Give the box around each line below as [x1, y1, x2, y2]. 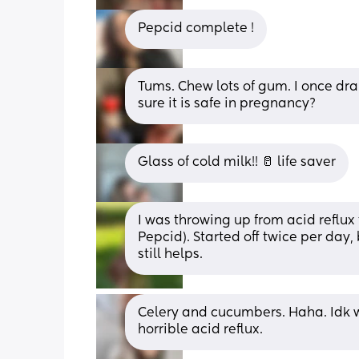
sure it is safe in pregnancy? [138, 97, 316, 111]
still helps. [138, 248, 203, 261]
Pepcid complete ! [138, 22, 254, 35]
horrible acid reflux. [138, 323, 263, 337]
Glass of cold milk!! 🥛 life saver [138, 155, 336, 169]
